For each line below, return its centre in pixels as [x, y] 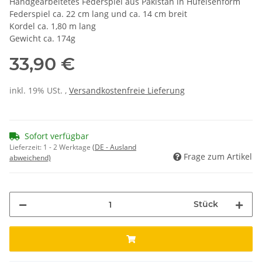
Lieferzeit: [26, 147]
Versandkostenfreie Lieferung [127, 91]
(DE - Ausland [114, 147]
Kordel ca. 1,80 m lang [53, 26]
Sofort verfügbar [57, 136]
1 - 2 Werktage [68, 147]
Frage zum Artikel [218, 157]
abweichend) [30, 158]
